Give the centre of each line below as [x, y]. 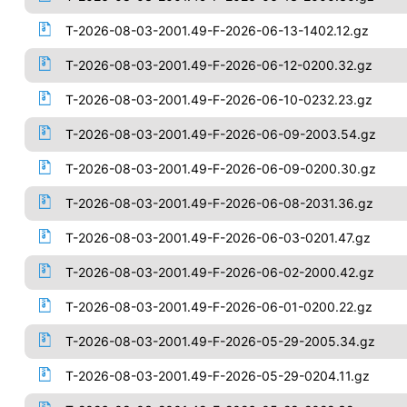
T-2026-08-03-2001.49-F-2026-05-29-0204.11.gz [217, 376]
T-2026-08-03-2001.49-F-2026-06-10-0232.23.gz [218, 99]
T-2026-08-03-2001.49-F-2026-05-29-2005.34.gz [220, 341]
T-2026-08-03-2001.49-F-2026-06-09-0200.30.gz [220, 169]
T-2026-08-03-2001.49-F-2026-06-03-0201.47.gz [218, 238]
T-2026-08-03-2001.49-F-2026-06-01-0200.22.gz [218, 307]
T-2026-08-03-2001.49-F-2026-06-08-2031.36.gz [219, 203]
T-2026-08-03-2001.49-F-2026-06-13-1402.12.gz [217, 30]
